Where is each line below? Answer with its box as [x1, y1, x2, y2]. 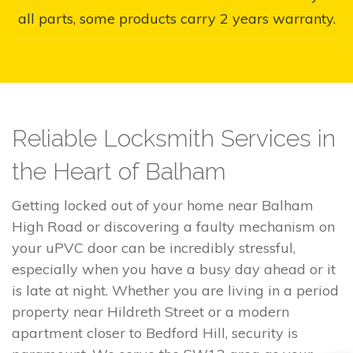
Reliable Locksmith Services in [12, 124, 336, 152]
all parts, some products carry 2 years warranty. [17, 9, 336, 28]
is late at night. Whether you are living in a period [12, 281, 339, 299]
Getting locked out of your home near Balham [12, 195, 314, 214]
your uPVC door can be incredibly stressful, [12, 238, 295, 257]
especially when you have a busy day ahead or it [12, 259, 336, 278]
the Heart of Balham [12, 157, 226, 185]
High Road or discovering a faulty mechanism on [12, 217, 335, 236]
